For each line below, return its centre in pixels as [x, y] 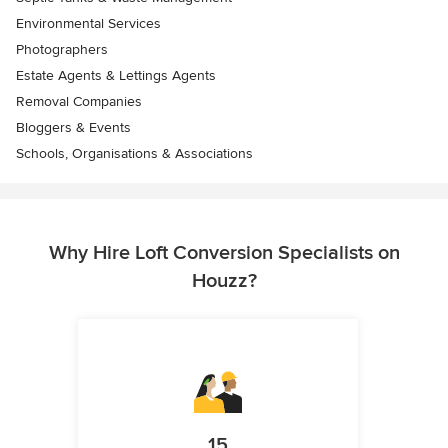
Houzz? [224, 281]
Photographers [62, 50]
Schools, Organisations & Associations [134, 154]
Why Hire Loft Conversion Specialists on [224, 253]
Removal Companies [79, 102]
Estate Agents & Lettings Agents [116, 76]
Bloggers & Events [73, 128]
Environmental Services [88, 24]
